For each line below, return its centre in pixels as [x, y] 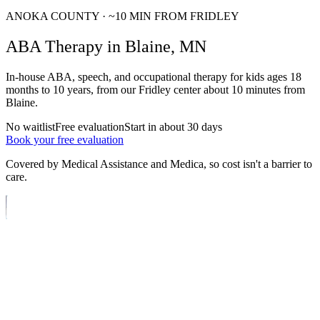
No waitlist [30, 126]
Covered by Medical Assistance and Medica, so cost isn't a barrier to [159, 164]
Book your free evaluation [65, 139]
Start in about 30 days [173, 126]
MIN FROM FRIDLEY [183, 16]
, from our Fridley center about [161, 89]
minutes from [274, 89]
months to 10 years [48, 89]
